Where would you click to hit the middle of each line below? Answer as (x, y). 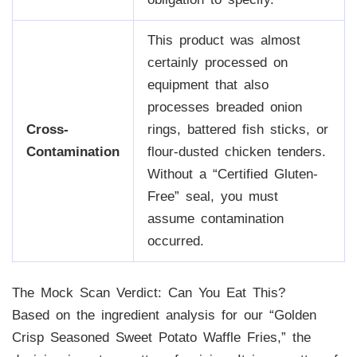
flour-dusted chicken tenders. (236, 151)
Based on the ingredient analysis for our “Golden (164, 316)
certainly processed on (217, 62)
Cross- (47, 129)
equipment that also (208, 84)
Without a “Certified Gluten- (232, 174)
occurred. (175, 241)
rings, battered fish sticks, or (237, 129)
